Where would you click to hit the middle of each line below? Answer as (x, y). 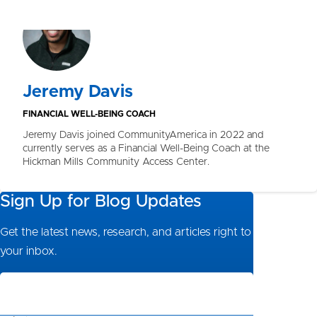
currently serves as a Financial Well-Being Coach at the (146, 149)
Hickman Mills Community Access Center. (116, 162)
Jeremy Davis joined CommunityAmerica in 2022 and (143, 135)
